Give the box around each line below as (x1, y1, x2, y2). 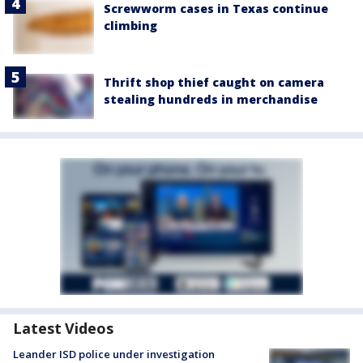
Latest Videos (13, 318, 113, 338)
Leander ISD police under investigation (13, 346, 215, 361)
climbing (104, 17, 157, 33)
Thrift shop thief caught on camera (104, 74, 324, 90)
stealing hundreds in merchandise (104, 91, 318, 107)
